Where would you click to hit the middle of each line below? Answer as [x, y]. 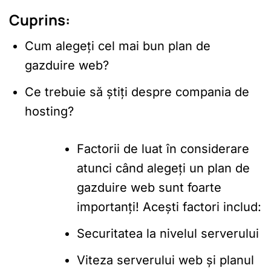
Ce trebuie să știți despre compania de [137, 92]
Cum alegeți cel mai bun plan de [118, 46]
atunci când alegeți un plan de [163, 168]
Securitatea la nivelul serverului [168, 233]
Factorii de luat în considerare [163, 149]
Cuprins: [40, 19]
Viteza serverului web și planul [165, 260]
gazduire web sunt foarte [149, 187]
